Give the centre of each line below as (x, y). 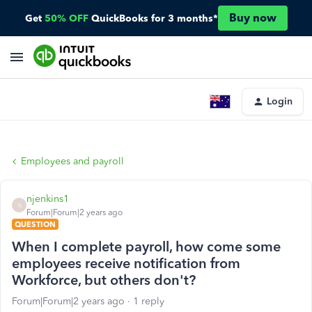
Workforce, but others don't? (104, 280)
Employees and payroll (72, 161)
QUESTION (35, 224)
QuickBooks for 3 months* (154, 18)
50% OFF (66, 18)
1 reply (149, 301)
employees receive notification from (126, 263)
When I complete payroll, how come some (146, 247)
